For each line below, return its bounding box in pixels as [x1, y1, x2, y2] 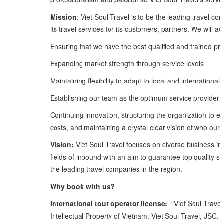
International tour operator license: [50, 198, 167, 208]
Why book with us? [50, 181, 117, 191]
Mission [50, 11, 77, 22]
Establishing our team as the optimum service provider [50, 92, 219, 103]
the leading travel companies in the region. [50, 164, 182, 174]
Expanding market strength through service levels [50, 58, 204, 68]
